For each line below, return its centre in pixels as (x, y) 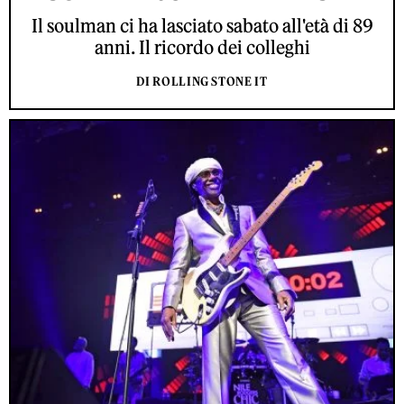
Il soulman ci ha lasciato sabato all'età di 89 (202, 26)
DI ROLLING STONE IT (202, 82)
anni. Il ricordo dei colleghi (202, 48)
